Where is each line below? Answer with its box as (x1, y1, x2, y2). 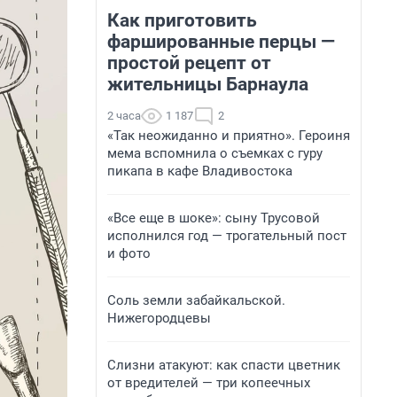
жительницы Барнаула (107, 74, 308, 95)
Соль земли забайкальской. (107, 292, 285, 308)
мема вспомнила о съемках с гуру (107, 145, 323, 161)
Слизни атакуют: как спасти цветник (107, 357, 340, 373)
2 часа (107, 109, 141, 122)
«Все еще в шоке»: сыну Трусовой (107, 210, 320, 226)
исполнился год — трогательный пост (107, 228, 346, 244)
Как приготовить (107, 10, 257, 31)
